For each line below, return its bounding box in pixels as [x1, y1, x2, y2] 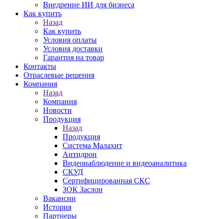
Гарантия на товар [43, 53, 104, 62]
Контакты [23, 62, 56, 70]
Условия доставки [43, 44, 103, 53]
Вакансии [43, 194, 76, 202]
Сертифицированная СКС [63, 176, 150, 185]
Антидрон [63, 150, 97, 158]
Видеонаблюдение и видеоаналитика [63, 159, 187, 167]
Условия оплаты [43, 36, 97, 44]
